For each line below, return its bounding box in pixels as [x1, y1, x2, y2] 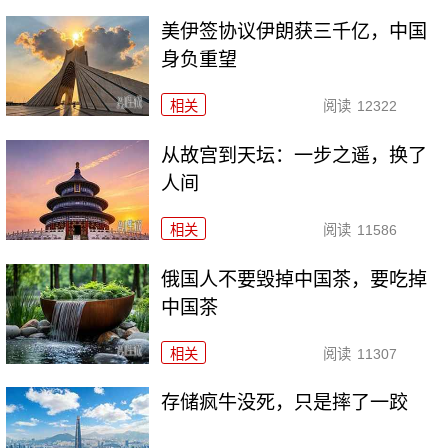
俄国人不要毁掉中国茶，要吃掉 [161, 268, 428, 290]
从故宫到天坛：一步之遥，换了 [161, 144, 428, 166]
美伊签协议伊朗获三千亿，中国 [161, 20, 428, 42]
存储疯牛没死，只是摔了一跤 [161, 392, 409, 414]
